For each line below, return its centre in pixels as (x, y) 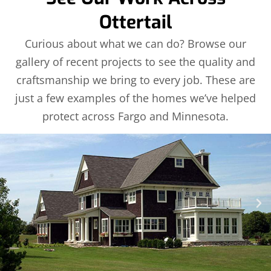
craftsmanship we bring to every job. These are (135, 80)
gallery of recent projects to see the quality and (135, 62)
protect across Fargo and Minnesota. (135, 116)
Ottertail (135, 23)
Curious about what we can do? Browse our (135, 44)
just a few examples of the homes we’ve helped (135, 98)
